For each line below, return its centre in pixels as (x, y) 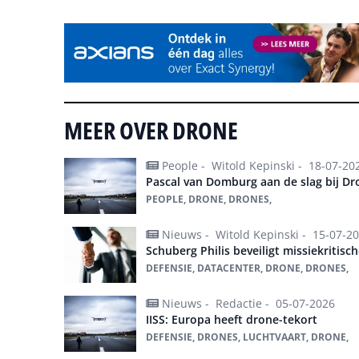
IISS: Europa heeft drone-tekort (232, 319)
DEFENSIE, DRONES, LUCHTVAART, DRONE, (247, 337)
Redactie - (244, 303)
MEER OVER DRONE (151, 130)
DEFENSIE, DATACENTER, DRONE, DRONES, (247, 268)
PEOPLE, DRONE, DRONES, (209, 199)
